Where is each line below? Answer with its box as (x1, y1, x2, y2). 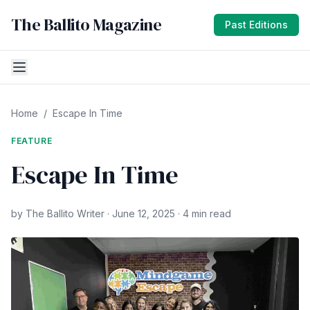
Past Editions (225, 19, 288, 30)
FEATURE (11, 136, 53, 146)
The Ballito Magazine (11, 13, 161, 36)
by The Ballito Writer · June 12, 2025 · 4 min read (11, 208, 231, 219)
